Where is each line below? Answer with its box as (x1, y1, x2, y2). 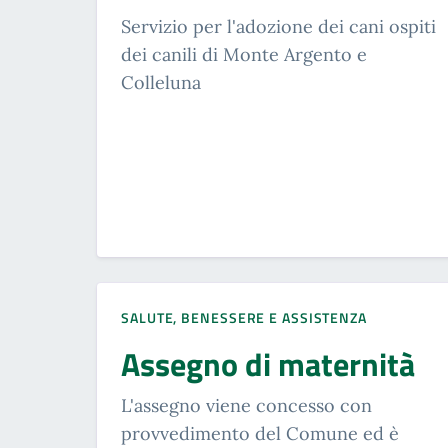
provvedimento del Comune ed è (121, 422, 399, 446)
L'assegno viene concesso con (121, 394, 372, 418)
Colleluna (121, 71, 201, 95)
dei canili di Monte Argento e (121, 43, 367, 67)
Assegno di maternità (121, 340, 415, 389)
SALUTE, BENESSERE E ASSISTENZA (121, 307, 367, 329)
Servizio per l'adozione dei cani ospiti (121, 15, 436, 39)
